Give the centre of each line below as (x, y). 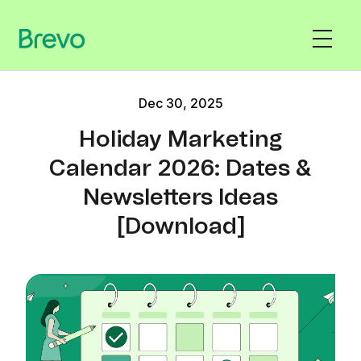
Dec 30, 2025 (180, 103)
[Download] (180, 227)
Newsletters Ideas (180, 198)
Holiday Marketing (180, 140)
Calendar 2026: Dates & (180, 169)
